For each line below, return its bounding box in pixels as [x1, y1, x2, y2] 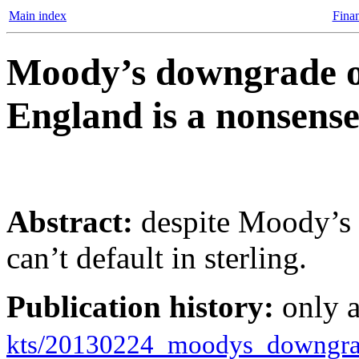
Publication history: [6, 288, 274, 324]
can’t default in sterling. [6, 240, 307, 275]
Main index [9, 9, 67, 22]
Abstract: [6, 204, 133, 239]
